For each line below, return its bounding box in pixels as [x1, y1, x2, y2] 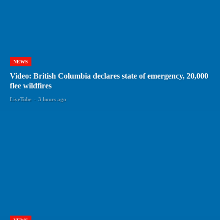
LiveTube [10, 96, 31, 103]
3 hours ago [38, 96, 66, 103]
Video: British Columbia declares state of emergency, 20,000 [10, 72, 208, 81]
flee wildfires [10, 82, 52, 90]
